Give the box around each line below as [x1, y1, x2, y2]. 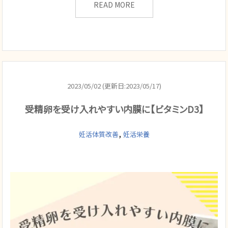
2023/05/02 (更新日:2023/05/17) [67, 80, 161, 91]
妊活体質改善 [78, 129, 119, 139]
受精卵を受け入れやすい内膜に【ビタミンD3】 [24, 102, 204, 116]
